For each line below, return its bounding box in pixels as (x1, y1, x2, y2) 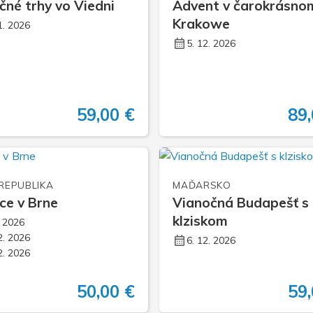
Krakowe (173, 15, 231, 32)
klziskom (173, 212, 228, 229)
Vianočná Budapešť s (173, 194, 310, 211)
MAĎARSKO (173, 178, 231, 191)
